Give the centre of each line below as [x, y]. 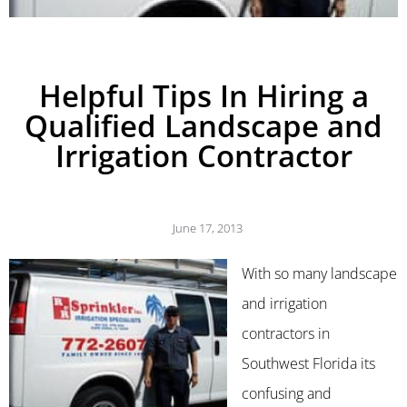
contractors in [286, 333]
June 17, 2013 [207, 228]
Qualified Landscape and [203, 125]
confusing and [287, 393]
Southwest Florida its [308, 363]
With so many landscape [319, 273]
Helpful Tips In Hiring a [203, 95]
